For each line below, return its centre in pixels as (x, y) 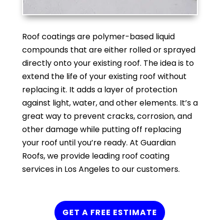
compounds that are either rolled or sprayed (109, 50)
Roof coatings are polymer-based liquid (98, 36)
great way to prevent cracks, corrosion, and (107, 116)
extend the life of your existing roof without (104, 76)
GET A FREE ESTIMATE (110, 212)
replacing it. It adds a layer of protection (99, 89)
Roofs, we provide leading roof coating (96, 156)
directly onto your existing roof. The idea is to (108, 63)
